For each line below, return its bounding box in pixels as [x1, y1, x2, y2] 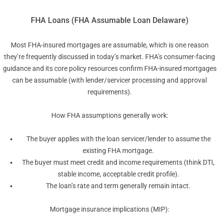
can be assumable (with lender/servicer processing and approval [12, 76, 207, 85]
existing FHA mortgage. [83, 147, 154, 155]
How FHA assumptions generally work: [51, 111, 168, 120]
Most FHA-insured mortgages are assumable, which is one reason [10, 41, 209, 49]
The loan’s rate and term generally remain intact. [46, 182, 191, 190]
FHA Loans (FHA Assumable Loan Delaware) [30, 16, 189, 25]
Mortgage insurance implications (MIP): [50, 205, 169, 214]
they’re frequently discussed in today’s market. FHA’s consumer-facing [4, 53, 215, 61]
